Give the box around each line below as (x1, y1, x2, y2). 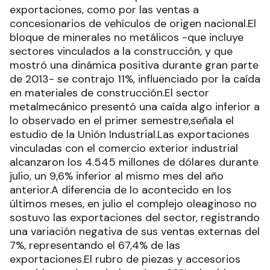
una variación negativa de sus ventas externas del (10, 224, 260, 239)
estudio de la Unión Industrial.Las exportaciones (10, 127, 250, 142)
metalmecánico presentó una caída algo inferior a (10, 99, 260, 114)
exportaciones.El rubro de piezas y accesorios (10, 251, 240, 266)
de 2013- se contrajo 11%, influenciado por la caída (10, 71, 260, 86)
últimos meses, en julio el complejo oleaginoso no (10, 196, 257, 211)
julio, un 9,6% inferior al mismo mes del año (10, 168, 224, 183)
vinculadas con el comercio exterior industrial (10, 140, 238, 155)
